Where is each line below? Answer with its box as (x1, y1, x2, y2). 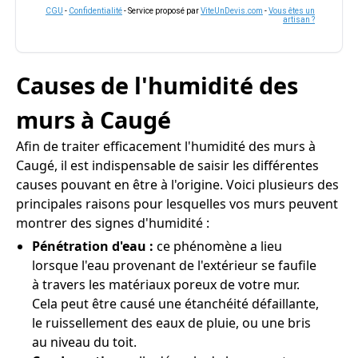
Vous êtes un (268, 6, 315, 15)
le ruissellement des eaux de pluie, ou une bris (32, 314, 311, 332)
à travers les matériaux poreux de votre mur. (32, 276, 300, 293)
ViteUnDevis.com (201, 6, 263, 15)
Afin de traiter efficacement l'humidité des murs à (16, 137, 316, 155)
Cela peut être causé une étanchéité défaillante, (32, 295, 319, 312)
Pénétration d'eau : (32, 237, 157, 255)
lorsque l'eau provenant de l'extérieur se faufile (32, 257, 316, 274)
